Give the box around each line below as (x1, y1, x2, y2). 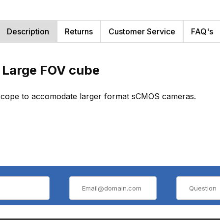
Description (7, 27, 49, 37)
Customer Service (109, 27, 175, 37)
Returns (65, 27, 93, 37)
